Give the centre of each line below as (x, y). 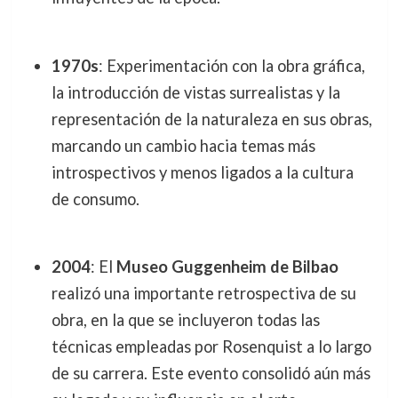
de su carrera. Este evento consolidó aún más (211, 374)
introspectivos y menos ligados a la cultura (202, 172)
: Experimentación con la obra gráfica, (231, 65)
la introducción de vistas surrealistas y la (195, 92)
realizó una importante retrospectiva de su (203, 294)
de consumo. (95, 199)
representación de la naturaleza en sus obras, (211, 119)
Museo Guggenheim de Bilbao (227, 267)
